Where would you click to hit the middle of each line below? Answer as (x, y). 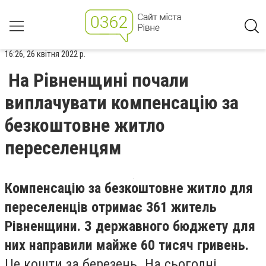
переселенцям (63, 148)
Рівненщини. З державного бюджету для (130, 226)
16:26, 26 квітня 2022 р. (45, 54)
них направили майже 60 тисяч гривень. (127, 245)
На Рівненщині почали (99, 80)
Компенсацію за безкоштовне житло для (129, 188)
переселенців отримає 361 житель (111, 207)
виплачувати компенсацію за (122, 103)
